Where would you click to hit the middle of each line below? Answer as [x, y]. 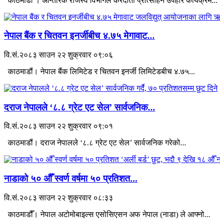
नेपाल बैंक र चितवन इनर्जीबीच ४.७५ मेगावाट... [79, 36]
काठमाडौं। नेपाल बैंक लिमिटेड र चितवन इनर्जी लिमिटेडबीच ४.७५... [99, 71]
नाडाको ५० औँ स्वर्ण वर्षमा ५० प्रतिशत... [71, 179]
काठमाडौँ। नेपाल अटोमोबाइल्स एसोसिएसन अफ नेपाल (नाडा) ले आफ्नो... [107, 214]
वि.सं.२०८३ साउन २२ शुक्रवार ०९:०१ [58, 126]
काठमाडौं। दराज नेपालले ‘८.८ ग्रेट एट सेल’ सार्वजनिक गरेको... [95, 143]
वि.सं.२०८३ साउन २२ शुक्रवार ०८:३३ [58, 197]
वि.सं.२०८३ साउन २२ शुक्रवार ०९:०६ [58, 55]
